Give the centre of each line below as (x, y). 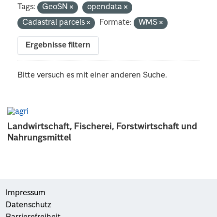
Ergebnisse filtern (58, 45)
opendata (106, 7)
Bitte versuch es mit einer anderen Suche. (93, 75)
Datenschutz (29, 205)
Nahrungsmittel (39, 138)
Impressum (26, 193)
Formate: (116, 23)
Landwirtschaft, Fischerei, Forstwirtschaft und (102, 127)
